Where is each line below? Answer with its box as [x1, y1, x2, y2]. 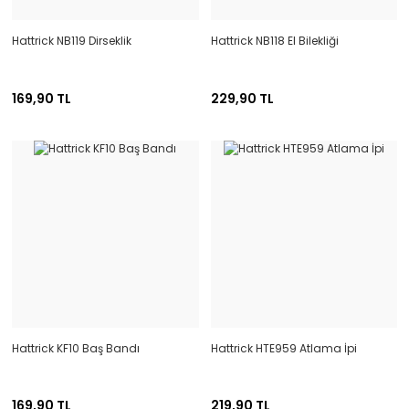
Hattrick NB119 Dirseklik [12, 33, 131, 48]
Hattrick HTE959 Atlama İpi [210, 340, 357, 356]
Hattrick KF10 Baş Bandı [12, 340, 140, 356]
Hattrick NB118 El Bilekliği [210, 33, 339, 48]
